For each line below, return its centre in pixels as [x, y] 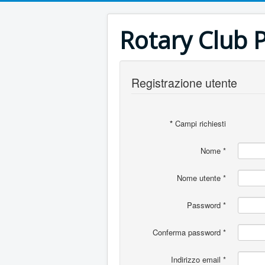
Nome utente [199, 178]
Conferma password [187, 232]
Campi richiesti [199, 123]
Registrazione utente [184, 83]
